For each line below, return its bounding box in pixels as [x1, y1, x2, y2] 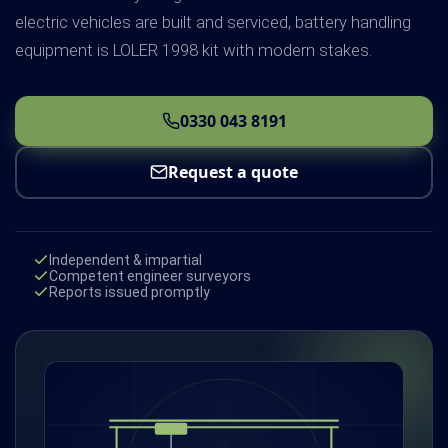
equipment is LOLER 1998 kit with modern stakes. [15, 39, 372, 60]
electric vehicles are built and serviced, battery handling [15, 11, 411, 32]
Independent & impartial [49, 252, 203, 269]
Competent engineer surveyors [49, 268, 252, 285]
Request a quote [168, 161, 298, 184]
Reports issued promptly [49, 284, 211, 301]
